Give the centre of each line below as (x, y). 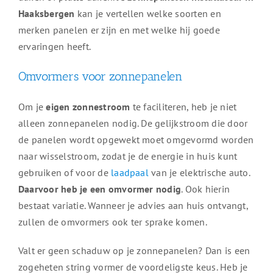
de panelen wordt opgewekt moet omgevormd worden (136, 140)
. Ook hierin (206, 189)
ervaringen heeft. (55, 47)
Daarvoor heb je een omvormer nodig (100, 189)
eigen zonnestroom (88, 107)
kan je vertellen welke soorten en (148, 14)
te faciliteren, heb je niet (183, 107)
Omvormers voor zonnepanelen (100, 76)
